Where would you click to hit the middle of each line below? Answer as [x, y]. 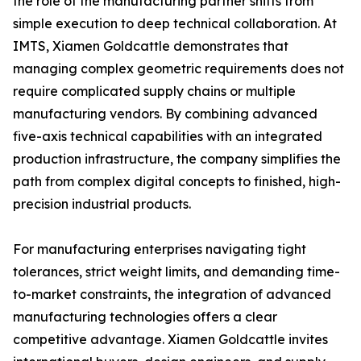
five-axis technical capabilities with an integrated [168, 136]
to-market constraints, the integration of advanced [172, 294]
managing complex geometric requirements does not [178, 68]
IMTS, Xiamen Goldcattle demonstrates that [151, 46]
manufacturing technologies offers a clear [145, 317]
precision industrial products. [102, 204]
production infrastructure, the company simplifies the [177, 159]
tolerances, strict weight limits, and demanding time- [176, 272]
